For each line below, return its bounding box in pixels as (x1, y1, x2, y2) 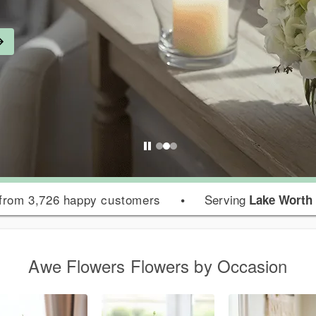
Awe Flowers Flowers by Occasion (28, 253, 288, 278)
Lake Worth (248, 191, 312, 208)
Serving (204, 190, 249, 208)
